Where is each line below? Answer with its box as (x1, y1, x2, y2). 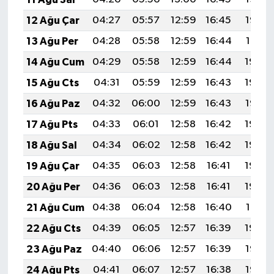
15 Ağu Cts (26, 78, 79, 89)
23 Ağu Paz (26, 244, 82, 255)
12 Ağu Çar (26, 15, 80, 26)
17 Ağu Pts (26, 119, 78, 130)
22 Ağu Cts (26, 223, 81, 234)
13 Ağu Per (26, 36, 78, 47)
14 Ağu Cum (26, 57, 84, 68)
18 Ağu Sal (26, 140, 77, 151)
